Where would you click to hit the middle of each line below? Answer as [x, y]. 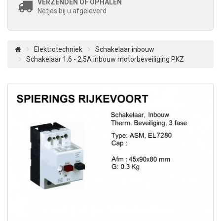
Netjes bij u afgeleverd [72, 11]
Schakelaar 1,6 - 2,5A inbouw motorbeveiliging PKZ [105, 59]
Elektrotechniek [58, 49]
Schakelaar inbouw [125, 49]
